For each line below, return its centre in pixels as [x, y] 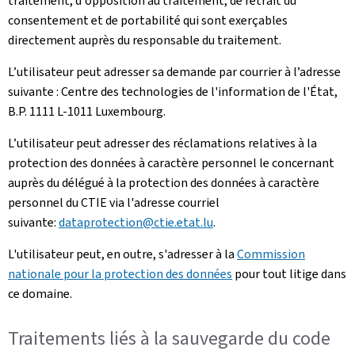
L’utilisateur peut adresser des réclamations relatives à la [162, 143]
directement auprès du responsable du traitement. [145, 40]
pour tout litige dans [289, 273]
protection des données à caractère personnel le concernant [171, 162]
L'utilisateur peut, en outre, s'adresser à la [122, 254]
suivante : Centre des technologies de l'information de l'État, [173, 91]
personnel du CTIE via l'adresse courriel [114, 202]
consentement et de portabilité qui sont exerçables [148, 20]
